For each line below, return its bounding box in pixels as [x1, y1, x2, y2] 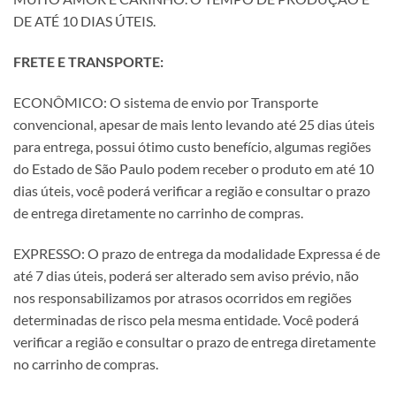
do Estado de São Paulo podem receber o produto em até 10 [13, 160, 374, 177]
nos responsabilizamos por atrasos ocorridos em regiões [13, 288, 352, 306]
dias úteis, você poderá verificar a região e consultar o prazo [13, 182, 370, 199]
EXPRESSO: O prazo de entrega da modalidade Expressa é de [13, 244, 380, 262]
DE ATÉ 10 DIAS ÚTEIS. [13, 12, 156, 30]
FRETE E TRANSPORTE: [13, 53, 164, 71]
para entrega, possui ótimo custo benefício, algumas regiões [13, 138, 371, 155]
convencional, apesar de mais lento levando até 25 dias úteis [13, 116, 375, 133]
